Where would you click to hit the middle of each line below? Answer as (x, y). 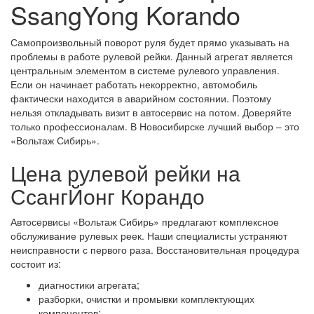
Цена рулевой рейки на (125, 173)
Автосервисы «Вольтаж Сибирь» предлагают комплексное (145, 221)
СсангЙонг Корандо (108, 196)
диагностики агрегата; (89, 285)
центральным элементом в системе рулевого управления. (145, 70)
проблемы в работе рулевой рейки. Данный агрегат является (152, 56)
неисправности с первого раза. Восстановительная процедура (155, 250)
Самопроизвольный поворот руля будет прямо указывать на (150, 42)
